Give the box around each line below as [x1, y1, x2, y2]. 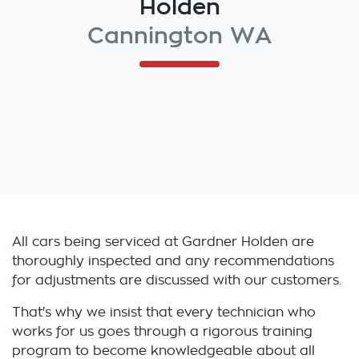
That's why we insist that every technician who [12, 306, 316, 319]
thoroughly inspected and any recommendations [12, 255, 334, 268]
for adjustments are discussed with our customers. [12, 274, 341, 287]
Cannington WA [87, 22, 272, 47]
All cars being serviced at [12, 236, 182, 248]
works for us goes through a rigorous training [12, 325, 313, 338]
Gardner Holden [182, 236, 288, 248]
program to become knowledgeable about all [12, 345, 315, 357]
